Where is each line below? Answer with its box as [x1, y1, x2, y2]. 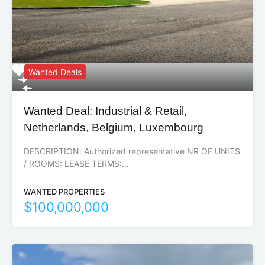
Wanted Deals [28, 66, 82, 77]
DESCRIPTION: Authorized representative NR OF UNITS [24, 146, 240, 156]
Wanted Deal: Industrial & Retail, [24, 104, 187, 117]
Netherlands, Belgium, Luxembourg [24, 121, 203, 134]
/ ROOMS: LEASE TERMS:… [24, 158, 129, 169]
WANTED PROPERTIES [24, 186, 105, 196]
